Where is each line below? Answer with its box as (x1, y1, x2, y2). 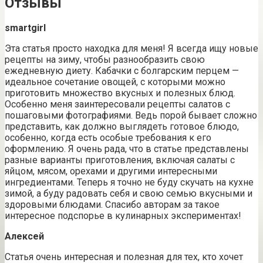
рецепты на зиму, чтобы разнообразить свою (5, 54, 205, 66)
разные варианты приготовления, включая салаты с (5, 154, 235, 166)
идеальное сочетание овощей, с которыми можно (5, 76, 225, 88)
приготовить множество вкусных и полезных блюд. (5, 87, 235, 99)
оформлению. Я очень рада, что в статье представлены (5, 143, 249, 155)
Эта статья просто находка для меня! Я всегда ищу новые (5, 43, 258, 55)
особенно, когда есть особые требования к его (5, 132, 211, 144)
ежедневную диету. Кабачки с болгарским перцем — (5, 65, 239, 77)
